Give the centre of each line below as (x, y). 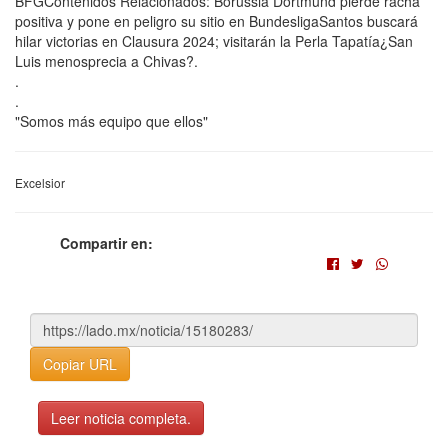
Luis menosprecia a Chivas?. (106, 61)
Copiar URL (80, 364)
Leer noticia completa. (121, 418)
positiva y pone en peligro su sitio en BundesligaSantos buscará (216, 21)
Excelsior (40, 182)
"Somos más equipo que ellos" (111, 121)
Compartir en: (106, 243)
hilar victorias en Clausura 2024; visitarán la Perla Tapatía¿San (214, 41)
